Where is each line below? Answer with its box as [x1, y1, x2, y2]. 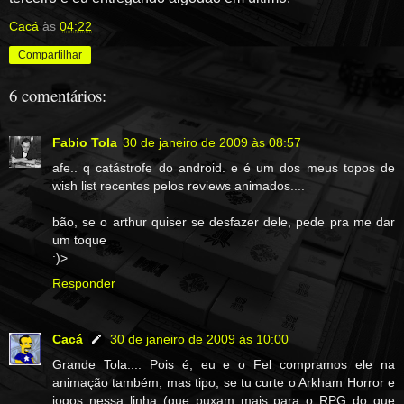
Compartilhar [18, 48, 82, 61]
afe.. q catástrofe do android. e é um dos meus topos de [52, 161, 395, 176]
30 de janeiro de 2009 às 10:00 [110, 332, 289, 347]
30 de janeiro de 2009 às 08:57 [123, 135, 301, 151]
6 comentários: [9, 83, 106, 106]
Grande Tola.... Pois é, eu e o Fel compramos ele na [52, 357, 395, 372]
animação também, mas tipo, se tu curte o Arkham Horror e [52, 375, 395, 390]
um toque [52, 233, 106, 248]
